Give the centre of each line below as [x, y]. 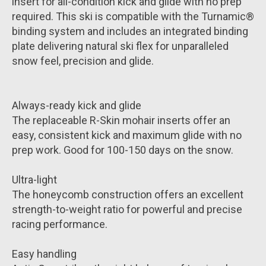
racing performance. [60, 224]
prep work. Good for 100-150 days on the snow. [123, 150]
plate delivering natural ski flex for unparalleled [120, 46]
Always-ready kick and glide [77, 106]
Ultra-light [34, 180]
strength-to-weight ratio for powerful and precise [127, 210]
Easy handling [44, 254]
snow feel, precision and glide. [83, 61]
